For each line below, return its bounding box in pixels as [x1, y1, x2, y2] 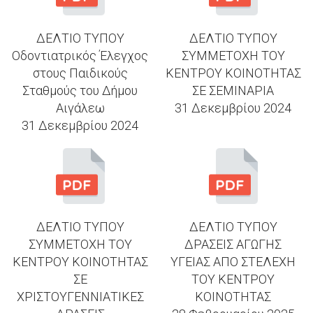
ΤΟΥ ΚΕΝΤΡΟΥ [191, 271, 275, 286]
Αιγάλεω [55, 100, 105, 115]
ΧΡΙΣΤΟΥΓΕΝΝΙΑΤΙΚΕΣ [16, 289, 144, 304]
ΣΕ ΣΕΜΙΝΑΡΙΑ [192, 82, 274, 98]
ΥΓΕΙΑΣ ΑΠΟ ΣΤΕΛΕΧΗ [170, 254, 296, 269]
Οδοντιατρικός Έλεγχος [12, 48, 148, 63]
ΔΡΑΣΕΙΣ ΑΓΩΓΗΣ [184, 236, 282, 252]
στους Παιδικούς [32, 65, 128, 80]
